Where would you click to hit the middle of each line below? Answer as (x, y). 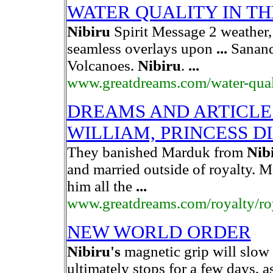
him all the (101, 186)
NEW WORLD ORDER (159, 232)
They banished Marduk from (157, 152)
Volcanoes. (102, 66)
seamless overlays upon (141, 48)
